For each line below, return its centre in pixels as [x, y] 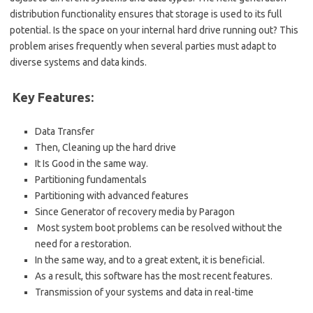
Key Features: [52, 97]
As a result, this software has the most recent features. [154, 276]
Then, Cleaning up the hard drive [105, 147]
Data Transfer [65, 131]
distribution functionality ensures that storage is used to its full [146, 14]
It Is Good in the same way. [92, 163]
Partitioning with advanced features [112, 195]
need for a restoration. [83, 243]
